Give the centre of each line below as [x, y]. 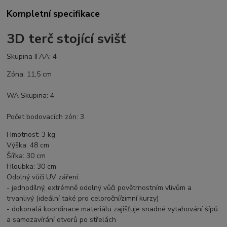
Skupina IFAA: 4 [32, 56]
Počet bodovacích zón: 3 [46, 117]
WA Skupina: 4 [31, 95]
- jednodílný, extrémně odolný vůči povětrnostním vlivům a [99, 187]
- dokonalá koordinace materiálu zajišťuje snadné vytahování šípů [112, 209]
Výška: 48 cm [28, 145]
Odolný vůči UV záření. [43, 177]
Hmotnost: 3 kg [31, 134]
